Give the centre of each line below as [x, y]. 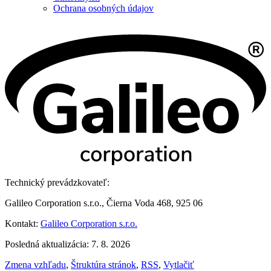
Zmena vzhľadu [35, 264]
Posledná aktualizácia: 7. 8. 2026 [67, 244]
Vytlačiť [179, 264]
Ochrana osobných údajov [103, 8]
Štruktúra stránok [103, 264]
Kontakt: [23, 223]
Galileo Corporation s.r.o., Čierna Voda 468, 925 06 [104, 203]
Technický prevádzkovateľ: [57, 182]
